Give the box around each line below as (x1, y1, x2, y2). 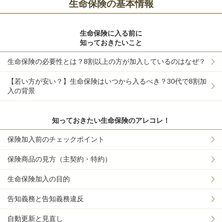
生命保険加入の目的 (7, 174, 70, 183)
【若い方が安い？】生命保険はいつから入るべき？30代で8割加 (7, 77, 207, 85)
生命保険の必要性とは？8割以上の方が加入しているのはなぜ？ (7, 57, 206, 65)
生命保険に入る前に (80, 29, 142, 37)
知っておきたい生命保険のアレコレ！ (52, 116, 170, 124)
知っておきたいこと (80, 38, 142, 47)
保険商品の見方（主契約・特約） (7, 155, 111, 163)
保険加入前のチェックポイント (7, 135, 105, 143)
